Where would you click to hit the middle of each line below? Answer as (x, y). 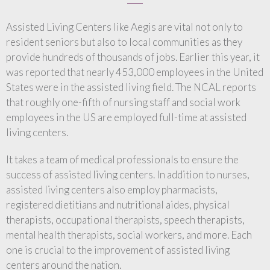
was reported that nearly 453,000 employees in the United (135, 72)
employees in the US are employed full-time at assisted (126, 117)
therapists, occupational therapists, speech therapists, (125, 220)
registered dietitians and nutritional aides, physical (118, 205)
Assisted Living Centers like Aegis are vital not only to (124, 27)
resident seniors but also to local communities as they (124, 42)
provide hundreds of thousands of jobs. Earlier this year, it (133, 57)
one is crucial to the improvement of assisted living (118, 250)
